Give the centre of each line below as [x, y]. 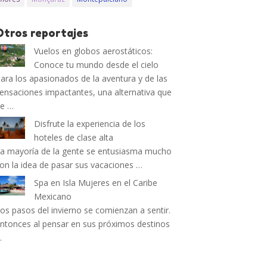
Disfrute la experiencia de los [90, 124]
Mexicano [53, 196]
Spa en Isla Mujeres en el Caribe [96, 183]
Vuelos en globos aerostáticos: [94, 51]
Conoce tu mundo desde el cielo [97, 65]
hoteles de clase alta [74, 137]
